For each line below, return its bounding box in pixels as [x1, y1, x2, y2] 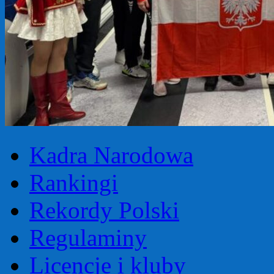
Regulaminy [29, 224, 147, 251]
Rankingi [29, 169, 118, 196]
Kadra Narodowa [29, 142, 193, 168]
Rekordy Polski [29, 197, 179, 223]
